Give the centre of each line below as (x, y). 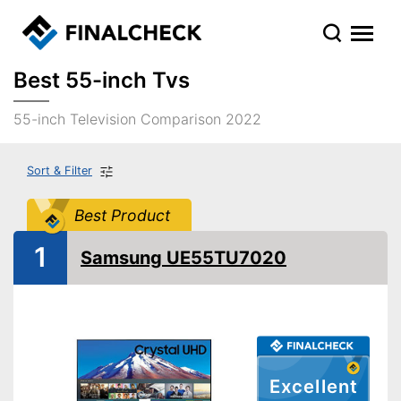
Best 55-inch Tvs (102, 80)
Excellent (313, 387)
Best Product (122, 215)
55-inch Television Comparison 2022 (137, 119)
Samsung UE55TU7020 (183, 257)
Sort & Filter (60, 171)
